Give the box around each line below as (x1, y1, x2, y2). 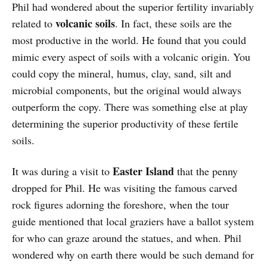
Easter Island (113, 163, 174, 179)
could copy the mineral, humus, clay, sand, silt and (12, 66, 231, 81)
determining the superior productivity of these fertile (12, 116, 238, 131)
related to (12, 16, 55, 31)
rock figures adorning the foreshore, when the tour (12, 197, 229, 212)
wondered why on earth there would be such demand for (12, 247, 254, 262)
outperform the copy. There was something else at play (12, 100, 248, 114)
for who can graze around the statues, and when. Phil (12, 231, 241, 246)
